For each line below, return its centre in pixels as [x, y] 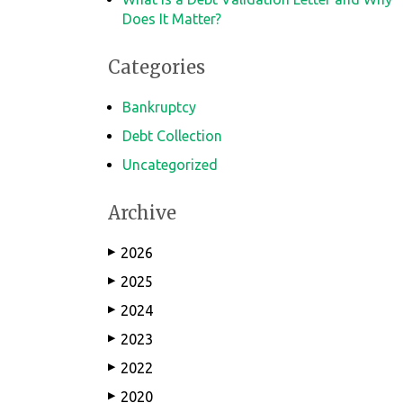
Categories [157, 67]
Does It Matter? [172, 19]
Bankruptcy [159, 107]
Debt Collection [172, 136]
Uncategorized [170, 165]
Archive [142, 213]
